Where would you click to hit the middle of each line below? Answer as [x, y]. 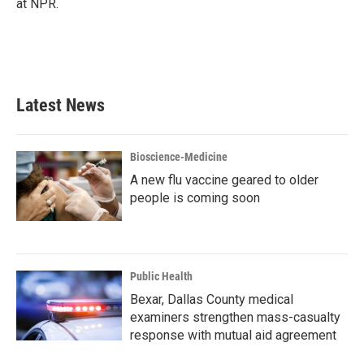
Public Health [161, 277]
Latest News [61, 106]
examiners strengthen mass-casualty [235, 318]
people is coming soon [195, 198]
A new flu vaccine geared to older [224, 180]
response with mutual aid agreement [233, 336]
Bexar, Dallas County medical [212, 300]
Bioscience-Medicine [179, 157]
